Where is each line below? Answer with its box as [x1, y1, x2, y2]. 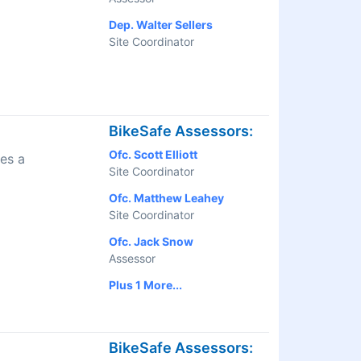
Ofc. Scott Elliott [109, 147, 197, 162]
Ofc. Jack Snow [109, 234, 193, 249]
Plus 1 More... [109, 278, 182, 293]
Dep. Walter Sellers [109, 18, 213, 32]
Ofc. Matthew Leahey [109, 191, 224, 205]
